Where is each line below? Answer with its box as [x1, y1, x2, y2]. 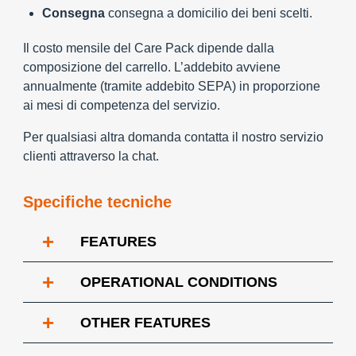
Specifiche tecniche [23, 193, 172, 211]
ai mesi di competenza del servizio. [23, 99, 220, 112]
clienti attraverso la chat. [23, 149, 159, 163]
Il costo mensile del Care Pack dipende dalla [23, 41, 274, 55]
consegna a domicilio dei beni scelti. [105, 6, 312, 20]
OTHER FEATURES [80, 315, 211, 331]
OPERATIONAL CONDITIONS [80, 274, 277, 290]
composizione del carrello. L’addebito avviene [23, 60, 281, 74]
